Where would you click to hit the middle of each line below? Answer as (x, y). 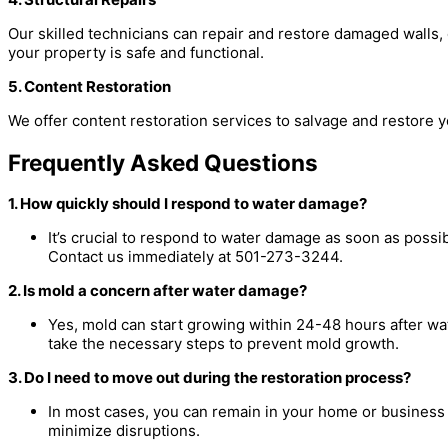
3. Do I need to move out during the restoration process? (209, 378)
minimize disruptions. (124, 431)
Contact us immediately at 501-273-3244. (195, 257)
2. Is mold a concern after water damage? (157, 291)
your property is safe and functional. (136, 52)
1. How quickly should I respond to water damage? (187, 204)
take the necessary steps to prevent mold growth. (223, 344)
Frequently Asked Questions (163, 162)
